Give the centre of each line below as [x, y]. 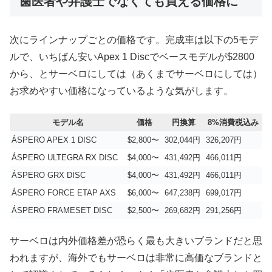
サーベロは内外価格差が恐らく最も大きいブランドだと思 [136, 241]
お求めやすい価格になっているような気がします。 [121, 91]
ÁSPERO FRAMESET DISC [62, 210]
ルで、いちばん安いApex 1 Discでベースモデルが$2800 [132, 57]
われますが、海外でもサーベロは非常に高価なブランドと [136, 258]
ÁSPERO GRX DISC [49, 175]
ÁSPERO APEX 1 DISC [54, 140]
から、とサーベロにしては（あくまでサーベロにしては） [136, 74]
